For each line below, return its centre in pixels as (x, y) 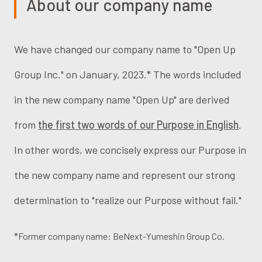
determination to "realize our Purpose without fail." (128, 200)
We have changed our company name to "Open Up (125, 49)
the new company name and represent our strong (125, 175)
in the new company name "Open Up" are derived (122, 99)
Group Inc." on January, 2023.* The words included (128, 74)
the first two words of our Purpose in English (139, 124)
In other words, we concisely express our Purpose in (130, 149)
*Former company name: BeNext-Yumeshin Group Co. (120, 236)
